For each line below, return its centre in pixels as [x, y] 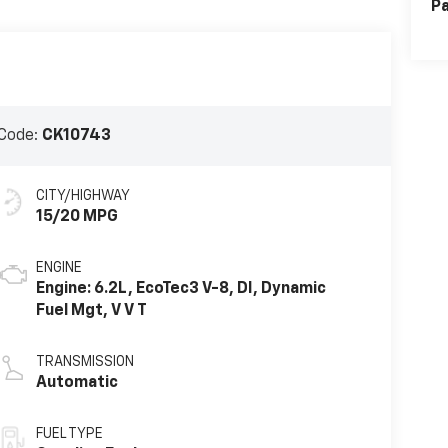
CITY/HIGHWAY [82, 196]
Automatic [76, 383]
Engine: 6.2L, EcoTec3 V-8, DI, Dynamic [180, 289]
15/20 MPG [76, 217]
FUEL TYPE [69, 434]
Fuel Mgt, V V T [91, 311]
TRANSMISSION [84, 362]
